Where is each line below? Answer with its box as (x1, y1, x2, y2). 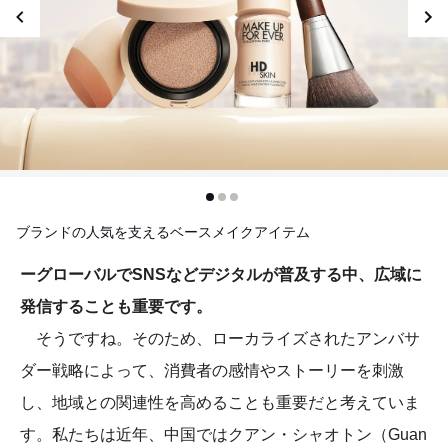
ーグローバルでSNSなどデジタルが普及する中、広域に (20, 265, 422, 283)
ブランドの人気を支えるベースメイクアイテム (16, 223, 310, 240)
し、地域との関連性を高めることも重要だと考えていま (20, 393, 420, 411)
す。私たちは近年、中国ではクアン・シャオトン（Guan (20, 425, 427, 443)
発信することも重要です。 (20, 297, 212, 315)
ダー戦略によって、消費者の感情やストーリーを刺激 (20, 361, 404, 379)
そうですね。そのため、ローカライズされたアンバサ (20, 329, 420, 347)
